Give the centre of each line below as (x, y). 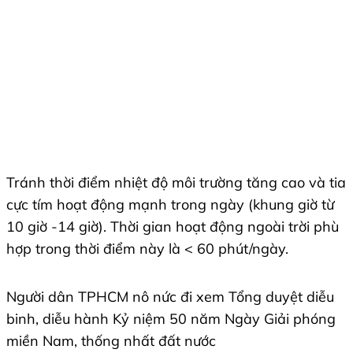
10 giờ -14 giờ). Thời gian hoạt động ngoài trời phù (173, 226)
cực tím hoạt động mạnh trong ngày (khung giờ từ (170, 204)
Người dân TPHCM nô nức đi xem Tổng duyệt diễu (170, 296)
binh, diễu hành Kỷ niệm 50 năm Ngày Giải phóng (171, 318)
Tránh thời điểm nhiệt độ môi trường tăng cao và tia (176, 182)
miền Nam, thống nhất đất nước (111, 340)
